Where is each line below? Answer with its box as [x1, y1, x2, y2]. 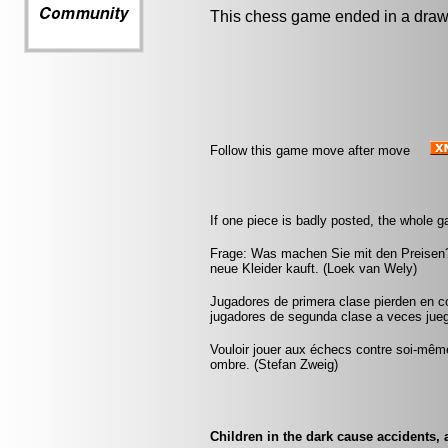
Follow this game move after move [210, 143, 410, 158]
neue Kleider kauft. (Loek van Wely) [210, 261, 417, 276]
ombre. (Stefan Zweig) [210, 357, 338, 372]
